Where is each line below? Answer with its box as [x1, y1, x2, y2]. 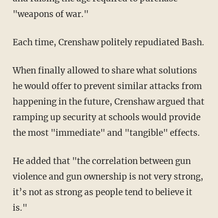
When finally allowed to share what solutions [12, 65, 21, 76]
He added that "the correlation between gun [12, 156, 19, 167]
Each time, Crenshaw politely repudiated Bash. [18, 37, 204, 48]
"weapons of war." [12, 9, 89, 20]
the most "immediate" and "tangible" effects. [12, 127, 200, 139]
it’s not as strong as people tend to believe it [12, 187, 192, 198]
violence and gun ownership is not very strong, [12, 171, 203, 182]
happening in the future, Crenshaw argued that [12, 96, 204, 108]
